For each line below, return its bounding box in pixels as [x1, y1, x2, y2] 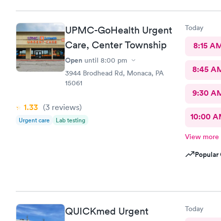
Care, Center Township [65, 39, 167, 51]
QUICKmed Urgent [65, 205, 148, 217]
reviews [50, 102, 79, 112]
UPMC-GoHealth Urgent [65, 24, 172, 36]
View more [184, 132, 219, 141]
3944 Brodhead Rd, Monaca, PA [65, 69, 164, 77]
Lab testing [56, 116, 85, 124]
